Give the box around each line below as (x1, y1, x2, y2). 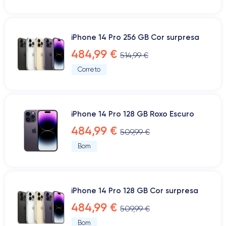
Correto (78, 66, 100, 73)
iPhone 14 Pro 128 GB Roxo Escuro (71, 109, 194, 119)
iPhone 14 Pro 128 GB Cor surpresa (71, 186, 198, 195)
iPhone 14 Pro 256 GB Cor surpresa (71, 32, 199, 42)
